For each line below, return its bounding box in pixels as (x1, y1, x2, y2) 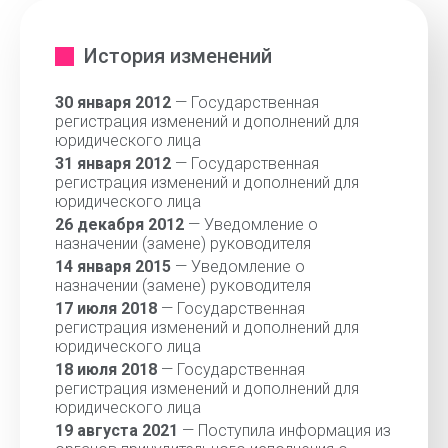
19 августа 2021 (55, 421, 178, 440)
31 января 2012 (55, 154, 171, 173)
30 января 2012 (55, 93, 171, 112)
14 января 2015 (55, 257, 171, 276)
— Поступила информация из (178, 421, 391, 440)
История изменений (84, 44, 272, 68)
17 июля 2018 (55, 299, 157, 318)
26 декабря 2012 (55, 215, 184, 234)
